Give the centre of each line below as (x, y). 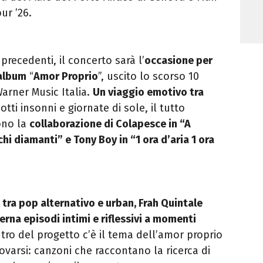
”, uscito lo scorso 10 (149, 76)
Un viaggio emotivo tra (148, 92)
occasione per (178, 60)
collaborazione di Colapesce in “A (110, 124)
